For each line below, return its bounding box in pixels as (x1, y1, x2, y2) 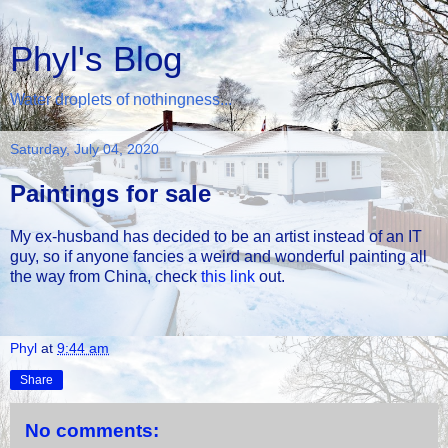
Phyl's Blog (10, 40, 182, 78)
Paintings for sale (10, 180, 211, 207)
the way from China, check (10, 267, 201, 285)
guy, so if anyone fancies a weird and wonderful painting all (10, 247, 427, 265)
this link (201, 267, 255, 285)
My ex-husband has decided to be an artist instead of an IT (10, 227, 422, 245)
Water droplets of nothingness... (10, 91, 232, 108)
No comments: (25, 419, 159, 441)
